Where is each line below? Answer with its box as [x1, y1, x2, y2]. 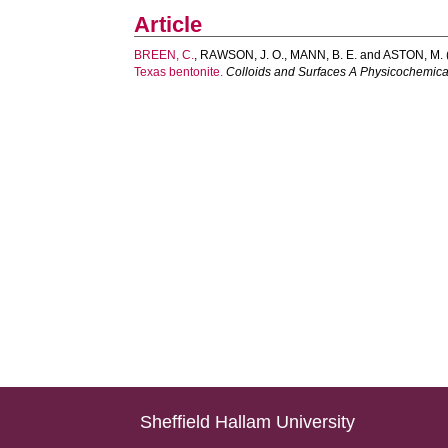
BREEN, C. [134, 48, 195, 62]
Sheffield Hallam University [140, 412, 356, 432]
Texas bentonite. [134, 65, 224, 79]
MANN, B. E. [290, 48, 358, 62]
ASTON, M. [383, 48, 444, 62]
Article [134, 12, 203, 37]
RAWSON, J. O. [200, 48, 285, 62]
